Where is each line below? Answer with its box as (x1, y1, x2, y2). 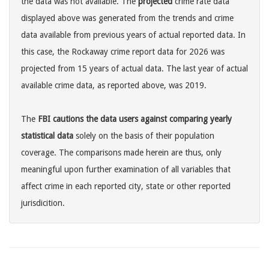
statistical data (21, 131, 73, 141)
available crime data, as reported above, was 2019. (21, 80, 207, 91)
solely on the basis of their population (73, 131, 214, 141)
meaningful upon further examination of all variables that (21, 165, 231, 175)
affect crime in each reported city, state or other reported (21, 181, 231, 192)
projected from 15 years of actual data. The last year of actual (21, 64, 248, 74)
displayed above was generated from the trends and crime (21, 13, 234, 23)
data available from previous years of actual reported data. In (21, 30, 246, 40)
